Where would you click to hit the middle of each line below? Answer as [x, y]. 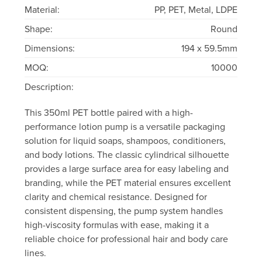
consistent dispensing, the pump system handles [124, 211]
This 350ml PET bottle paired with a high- [109, 113]
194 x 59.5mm [209, 48]
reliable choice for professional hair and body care [127, 239]
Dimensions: [50, 48]
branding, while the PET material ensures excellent [128, 183]
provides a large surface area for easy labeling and [127, 169]
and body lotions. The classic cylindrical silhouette [127, 155]
